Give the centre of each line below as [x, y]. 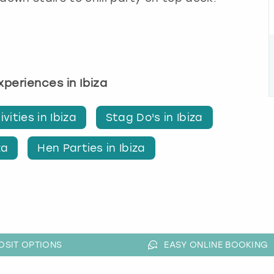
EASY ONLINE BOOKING [216, 244]
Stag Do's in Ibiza [154, 118]
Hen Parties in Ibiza [91, 148]
